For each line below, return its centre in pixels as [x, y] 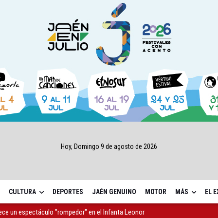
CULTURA [22, 192]
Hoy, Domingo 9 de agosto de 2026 [109, 146]
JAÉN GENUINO [114, 192]
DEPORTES [68, 192]
